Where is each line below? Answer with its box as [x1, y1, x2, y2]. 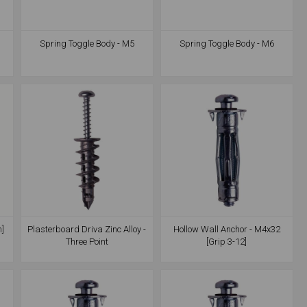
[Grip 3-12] [206, 236, 247, 247]
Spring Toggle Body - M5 [39, 38, 134, 49]
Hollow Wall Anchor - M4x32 [173, 224, 280, 235]
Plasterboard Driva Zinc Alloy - [27, 224, 147, 235]
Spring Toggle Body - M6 [179, 38, 274, 49]
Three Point [65, 236, 108, 247]
